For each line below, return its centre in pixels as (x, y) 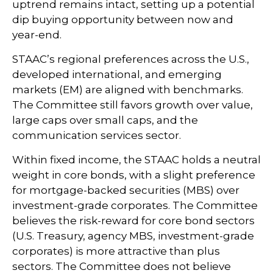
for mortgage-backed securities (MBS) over (126, 190)
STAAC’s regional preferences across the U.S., (131, 59)
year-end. (37, 35)
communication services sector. (97, 135)
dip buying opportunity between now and (123, 19)
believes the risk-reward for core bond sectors (133, 221)
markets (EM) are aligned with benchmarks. (128, 90)
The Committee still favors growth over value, (133, 105)
